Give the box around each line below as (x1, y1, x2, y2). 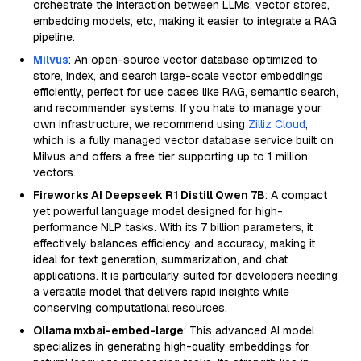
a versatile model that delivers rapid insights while (33, 284, 289, 299)
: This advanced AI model (184, 323, 314, 338)
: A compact (265, 188, 327, 202)
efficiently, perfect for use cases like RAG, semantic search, (33, 85, 338, 99)
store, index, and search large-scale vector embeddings (33, 68, 323, 83)
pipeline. (33, 30, 75, 44)
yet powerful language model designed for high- (33, 204, 283, 218)
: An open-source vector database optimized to (68, 52, 317, 67)
